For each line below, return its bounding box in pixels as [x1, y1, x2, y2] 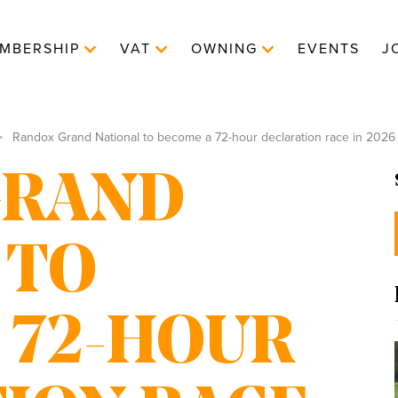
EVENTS [298, 40, 360, 58]
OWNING [191, 40, 258, 58]
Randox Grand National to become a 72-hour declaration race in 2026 [9, 130, 395, 145]
